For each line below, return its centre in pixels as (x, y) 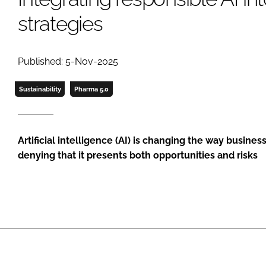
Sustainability (40, 89)
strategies (60, 23)
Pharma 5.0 (91, 89)
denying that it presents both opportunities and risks (138, 155)
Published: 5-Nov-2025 (68, 61)
